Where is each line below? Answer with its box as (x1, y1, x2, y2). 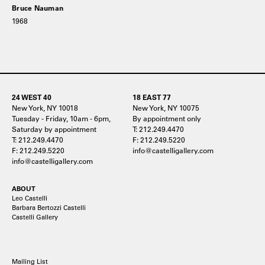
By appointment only (132, 113, 201, 123)
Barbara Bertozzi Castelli (12, 203, 86, 212)
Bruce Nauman (12, 2, 63, 12)
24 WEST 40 (12, 92, 51, 102)
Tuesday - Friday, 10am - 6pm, (12, 113, 111, 123)
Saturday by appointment (12, 124, 96, 134)
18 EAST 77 (132, 92, 171, 102)
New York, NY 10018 (12, 102, 78, 112)
